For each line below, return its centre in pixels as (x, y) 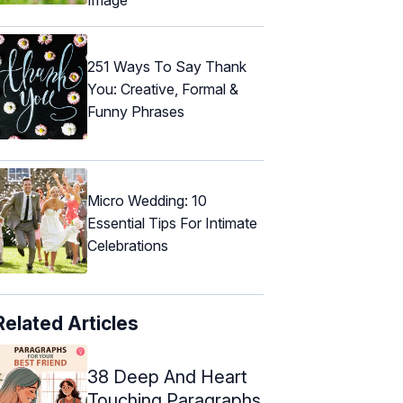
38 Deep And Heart (167, 376)
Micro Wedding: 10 (147, 201)
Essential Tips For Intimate (172, 224)
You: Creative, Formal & (163, 90)
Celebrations (128, 246)
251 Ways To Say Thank (167, 67)
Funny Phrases (136, 112)
